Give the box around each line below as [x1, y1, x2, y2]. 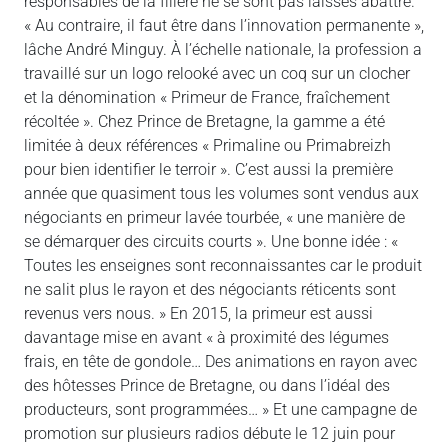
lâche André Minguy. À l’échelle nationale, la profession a [24, 39, 422, 59]
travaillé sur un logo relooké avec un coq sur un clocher [24, 63, 410, 83]
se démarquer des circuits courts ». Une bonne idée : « [24, 231, 398, 251]
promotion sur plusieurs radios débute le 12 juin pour [24, 423, 395, 443]
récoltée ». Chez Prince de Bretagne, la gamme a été [24, 111, 385, 131]
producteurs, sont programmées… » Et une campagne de [24, 399, 417, 419]
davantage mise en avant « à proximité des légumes [24, 327, 389, 347]
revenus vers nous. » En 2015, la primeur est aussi [24, 303, 373, 323]
